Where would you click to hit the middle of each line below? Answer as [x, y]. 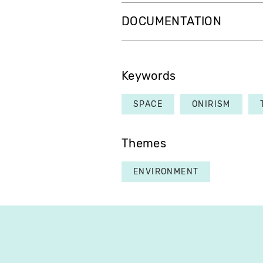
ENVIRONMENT [166, 172]
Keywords [149, 76]
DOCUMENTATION [172, 22]
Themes [144, 144]
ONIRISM [211, 104]
